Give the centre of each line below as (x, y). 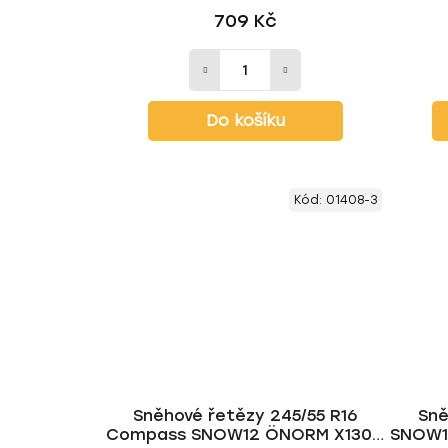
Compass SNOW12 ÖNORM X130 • (245, 434)
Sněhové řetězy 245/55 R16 (245, 415)
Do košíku (245, 121)
